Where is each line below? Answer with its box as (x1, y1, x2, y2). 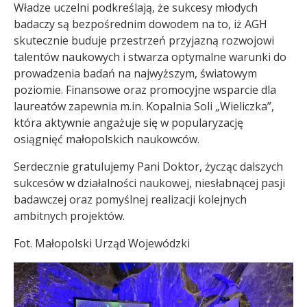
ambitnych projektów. (14, 208, 125, 223)
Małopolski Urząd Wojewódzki (35, 235, 190, 251)
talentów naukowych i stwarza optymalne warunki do (14, 49, 286, 64)
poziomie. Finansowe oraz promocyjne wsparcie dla (14, 82, 276, 97)
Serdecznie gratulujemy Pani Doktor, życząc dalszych (14, 158, 283, 174)
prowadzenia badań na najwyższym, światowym (14, 65, 257, 81)
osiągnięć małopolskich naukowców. (14, 131, 199, 147)
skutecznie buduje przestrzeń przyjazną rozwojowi (14, 32, 274, 48)
